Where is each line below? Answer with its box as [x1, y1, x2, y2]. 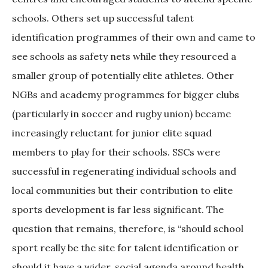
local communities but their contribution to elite [12, 184, 233, 197]
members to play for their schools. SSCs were [12, 146, 220, 159]
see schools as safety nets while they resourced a [12, 50, 236, 63]
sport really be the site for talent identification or [12, 242, 239, 254]
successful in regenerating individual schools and [12, 165, 236, 178]
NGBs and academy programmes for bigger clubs [12, 89, 239, 101]
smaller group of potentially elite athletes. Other [12, 69, 234, 82]
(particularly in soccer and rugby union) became [12, 108, 231, 120]
